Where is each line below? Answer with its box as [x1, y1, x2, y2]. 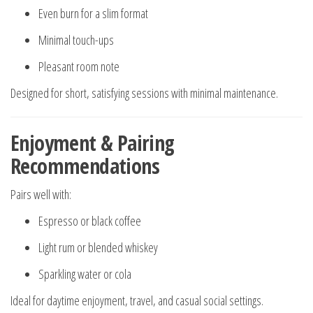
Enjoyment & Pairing [10, 129, 175, 158]
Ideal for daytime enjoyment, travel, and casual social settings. [10, 292, 263, 310]
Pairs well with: [10, 186, 71, 203]
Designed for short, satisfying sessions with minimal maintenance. [10, 85, 278, 102]
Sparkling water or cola [38, 265, 131, 283]
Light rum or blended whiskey [38, 239, 158, 256]
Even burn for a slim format [38, 5, 148, 22]
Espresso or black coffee [38, 212, 141, 230]
